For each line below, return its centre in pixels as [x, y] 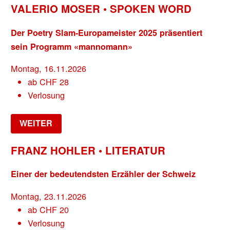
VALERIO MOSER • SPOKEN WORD [101, 9]
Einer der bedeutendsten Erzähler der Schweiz [103, 174]
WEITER [36, 123]
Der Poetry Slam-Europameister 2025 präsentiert [107, 32]
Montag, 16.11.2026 [49, 68]
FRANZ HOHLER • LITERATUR [88, 150]
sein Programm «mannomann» [72, 46]
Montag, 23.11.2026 [49, 196]
